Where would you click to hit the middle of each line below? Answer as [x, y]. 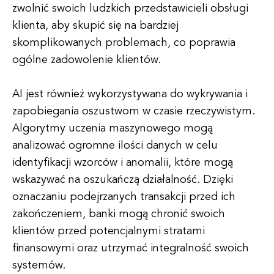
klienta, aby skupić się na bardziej [95, 26]
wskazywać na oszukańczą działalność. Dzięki [123, 180]
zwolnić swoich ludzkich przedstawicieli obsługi [130, 9]
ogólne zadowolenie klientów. [87, 60]
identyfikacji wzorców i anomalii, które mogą [123, 163]
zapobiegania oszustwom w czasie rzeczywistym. [134, 111]
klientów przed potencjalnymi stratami [109, 231]
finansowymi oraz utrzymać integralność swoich [131, 248]
